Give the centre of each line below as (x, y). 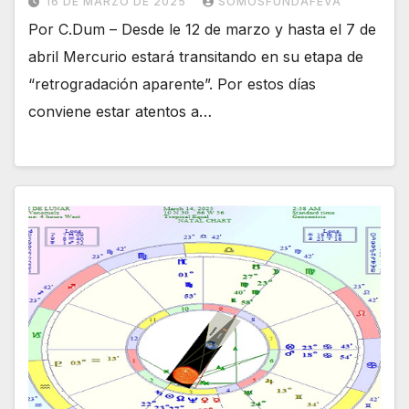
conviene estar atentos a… (120, 111)
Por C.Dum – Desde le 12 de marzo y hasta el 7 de (202, 29)
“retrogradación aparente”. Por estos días (172, 84)
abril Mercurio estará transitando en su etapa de (196, 56)
